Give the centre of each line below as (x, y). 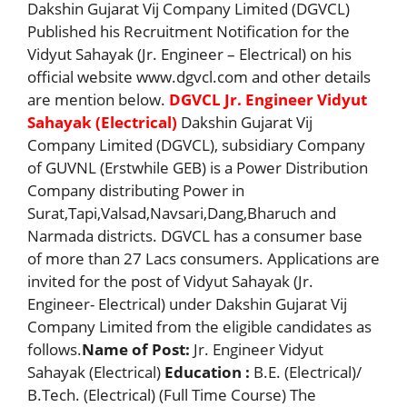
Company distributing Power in (136, 191)
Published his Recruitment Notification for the (189, 32)
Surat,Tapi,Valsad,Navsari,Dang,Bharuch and (182, 213)
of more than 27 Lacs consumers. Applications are (203, 259)
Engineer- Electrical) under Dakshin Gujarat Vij (187, 304)
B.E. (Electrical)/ (306, 372)
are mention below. (98, 100)
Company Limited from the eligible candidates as (199, 327)
